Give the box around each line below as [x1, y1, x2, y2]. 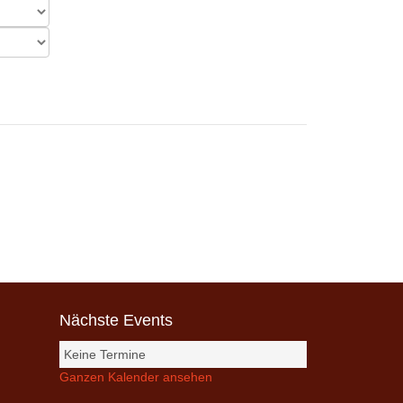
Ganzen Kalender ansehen [59, 370, 212, 384]
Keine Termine [64, 347, 146, 362]
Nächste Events [59, 311, 173, 329]
